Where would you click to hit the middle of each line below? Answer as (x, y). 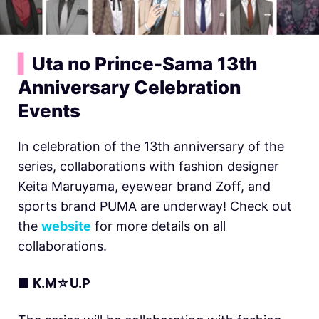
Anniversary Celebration (129, 88)
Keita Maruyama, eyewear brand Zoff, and (144, 187)
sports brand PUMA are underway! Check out (155, 206)
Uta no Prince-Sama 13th (145, 64)
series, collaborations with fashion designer (148, 167)
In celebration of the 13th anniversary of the (151, 147)
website (66, 226)
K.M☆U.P (62, 283)
